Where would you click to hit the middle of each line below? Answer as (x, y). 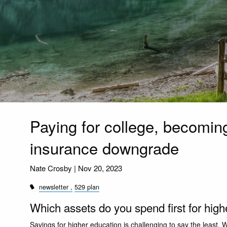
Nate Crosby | (54, 168)
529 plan (87, 187)
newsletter (54, 187)
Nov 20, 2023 (100, 168)
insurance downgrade (105, 148)
